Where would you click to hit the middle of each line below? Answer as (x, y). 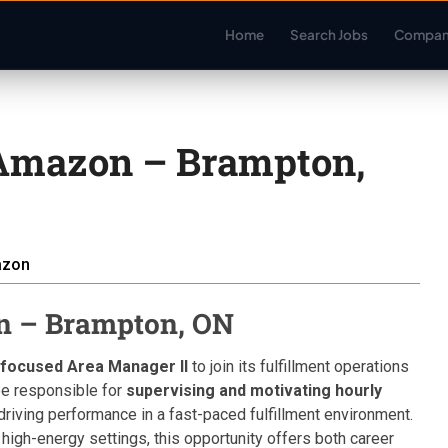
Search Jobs (328, 34)
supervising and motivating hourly (254, 390)
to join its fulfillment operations (298, 366)
